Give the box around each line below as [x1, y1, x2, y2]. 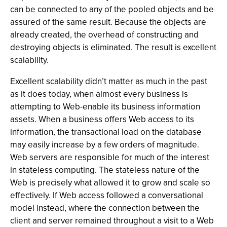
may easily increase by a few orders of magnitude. [10, 138, 199, 150]
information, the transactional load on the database [10, 126, 202, 138]
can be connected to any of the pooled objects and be [10, 3, 214, 15]
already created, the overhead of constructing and [10, 28, 199, 41]
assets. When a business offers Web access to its [10, 113, 194, 125]
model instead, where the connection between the [10, 202, 200, 214]
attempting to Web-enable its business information [10, 100, 200, 112]
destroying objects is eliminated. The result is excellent [10, 41, 216, 53]
